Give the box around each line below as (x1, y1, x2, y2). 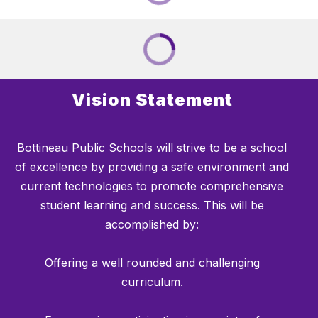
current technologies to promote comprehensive (21, 178, 283, 193)
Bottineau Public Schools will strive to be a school (17, 140, 287, 155)
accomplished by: (105, 216, 199, 231)
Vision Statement (71, 89, 233, 110)
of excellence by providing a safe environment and (15, 159, 289, 174)
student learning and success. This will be (40, 197, 264, 212)
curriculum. (121, 274, 183, 289)
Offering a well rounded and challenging (44, 255, 260, 270)
